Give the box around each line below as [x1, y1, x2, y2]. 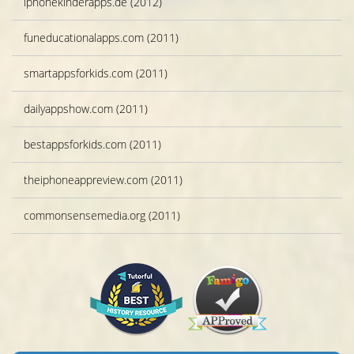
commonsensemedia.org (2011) [24, 208, 180, 224]
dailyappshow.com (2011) [24, 101, 148, 117]
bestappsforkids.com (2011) [24, 137, 161, 153]
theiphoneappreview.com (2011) [24, 172, 183, 188]
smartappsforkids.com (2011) [24, 66, 168, 81]
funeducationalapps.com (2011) [24, 30, 179, 46]
